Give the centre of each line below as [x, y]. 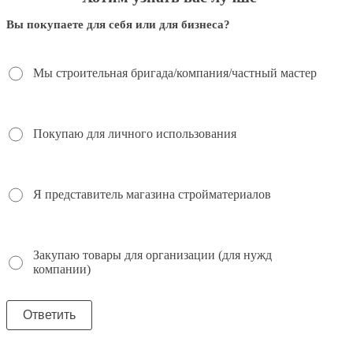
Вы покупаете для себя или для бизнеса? [118, 25]
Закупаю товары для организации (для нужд [152, 255]
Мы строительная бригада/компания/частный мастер [175, 73]
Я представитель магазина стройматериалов [152, 195]
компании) [61, 269]
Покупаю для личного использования [134, 134]
